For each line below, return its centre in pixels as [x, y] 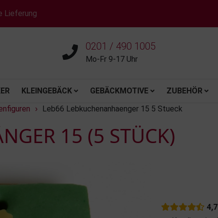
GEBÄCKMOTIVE [119, 91]
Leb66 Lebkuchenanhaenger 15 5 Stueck [112, 109]
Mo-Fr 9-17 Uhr [112, 59]
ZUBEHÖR [184, 91]
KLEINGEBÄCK [47, 91]
